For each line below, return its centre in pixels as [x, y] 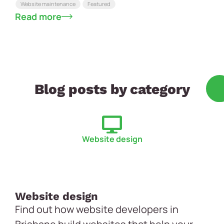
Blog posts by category [112, 89]
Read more [38, 17]
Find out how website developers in [97, 209]
